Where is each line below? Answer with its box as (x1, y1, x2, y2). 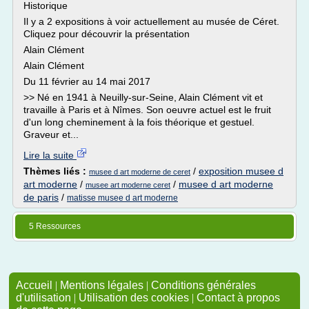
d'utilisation (16, 292, 71, 303)
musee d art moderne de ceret (89, 168, 190, 176)
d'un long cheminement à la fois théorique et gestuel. (23, 117, 255, 128)
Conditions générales (151, 279, 256, 291)
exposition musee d (199, 166, 283, 177)
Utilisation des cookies (79, 292, 189, 303)
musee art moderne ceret (86, 181, 170, 189)
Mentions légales (60, 279, 143, 291)
